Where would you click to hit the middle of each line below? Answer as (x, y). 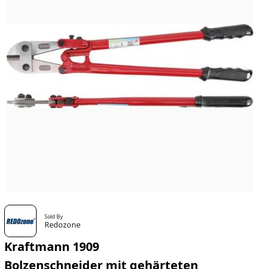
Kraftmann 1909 (51, 247)
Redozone (63, 225)
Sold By (54, 217)
